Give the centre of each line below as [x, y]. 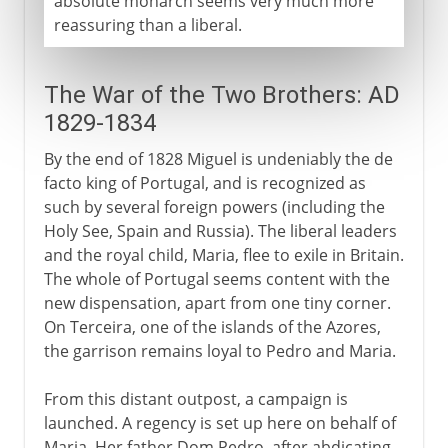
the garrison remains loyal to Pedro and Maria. [219, 350]
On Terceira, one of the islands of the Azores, [212, 326]
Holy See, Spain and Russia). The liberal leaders [220, 230]
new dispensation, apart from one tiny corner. [217, 302]
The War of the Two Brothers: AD [221, 94]
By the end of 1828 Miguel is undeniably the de [218, 158]
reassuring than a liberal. [147, 24]
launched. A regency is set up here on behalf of [219, 422]
